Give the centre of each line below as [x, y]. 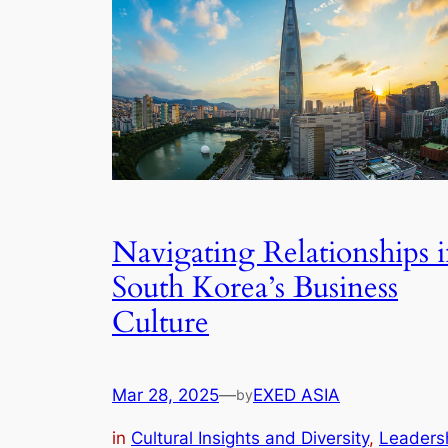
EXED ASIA [296, 395]
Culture [160, 322]
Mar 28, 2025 [165, 395]
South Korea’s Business [255, 287]
